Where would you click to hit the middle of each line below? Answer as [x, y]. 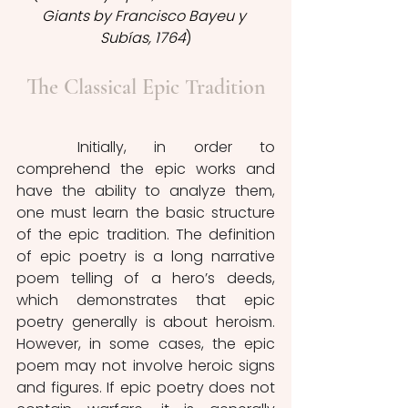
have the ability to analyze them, [146, 191]
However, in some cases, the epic [146, 344]
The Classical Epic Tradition [146, 87]
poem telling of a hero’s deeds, [146, 279]
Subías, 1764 [143, 38]
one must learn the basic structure [146, 213]
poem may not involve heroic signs [146, 366]
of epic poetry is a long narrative [146, 257]
